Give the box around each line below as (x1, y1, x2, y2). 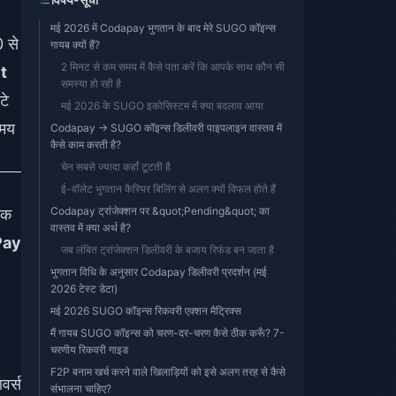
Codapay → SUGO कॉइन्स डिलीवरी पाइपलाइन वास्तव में (50, 121, 282, 134)
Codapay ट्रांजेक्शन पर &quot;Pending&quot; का (50, 204, 270, 217)
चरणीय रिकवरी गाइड (50, 343, 128, 356)
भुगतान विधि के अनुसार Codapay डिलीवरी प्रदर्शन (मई (50, 265, 267, 278)
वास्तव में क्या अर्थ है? (50, 221, 131, 234)
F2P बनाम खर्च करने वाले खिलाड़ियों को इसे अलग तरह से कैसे (50, 365, 286, 378)
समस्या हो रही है (61, 77, 121, 90)
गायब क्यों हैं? (50, 38, 100, 51)
